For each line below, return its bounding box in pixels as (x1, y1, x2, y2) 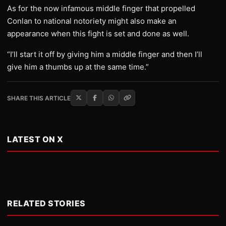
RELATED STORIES (7, 198, 86, 208)
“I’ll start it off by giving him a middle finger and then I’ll (7, 49, 202, 59)
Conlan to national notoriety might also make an (7, 16, 177, 26)
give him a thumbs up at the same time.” (7, 62, 149, 72)
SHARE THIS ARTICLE (7, 94, 71, 102)
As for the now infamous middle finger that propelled (7, 4, 195, 13)
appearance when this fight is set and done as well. (7, 29, 189, 38)
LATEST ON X (7, 134, 64, 144)
